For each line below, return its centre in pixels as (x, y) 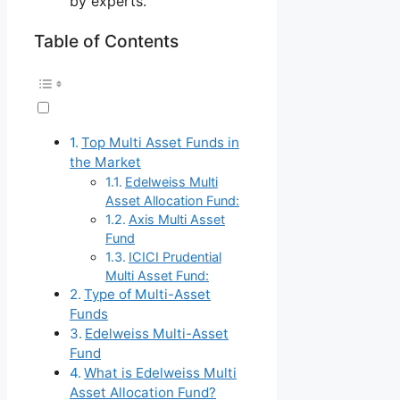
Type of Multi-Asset (148, 295)
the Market (105, 162)
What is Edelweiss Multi (161, 373)
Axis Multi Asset (176, 220)
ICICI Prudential (175, 257)
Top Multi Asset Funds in (161, 143)
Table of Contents (106, 41)
